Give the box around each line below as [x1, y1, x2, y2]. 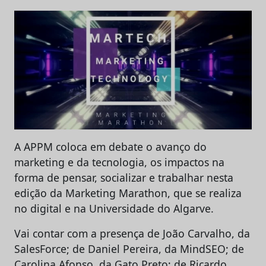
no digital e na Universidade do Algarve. [14, 201, 214, 216]
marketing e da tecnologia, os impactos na [14, 154, 224, 169]
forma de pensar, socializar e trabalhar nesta [14, 170, 233, 185]
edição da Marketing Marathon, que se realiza [14, 185, 242, 200]
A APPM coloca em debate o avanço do [14, 139, 207, 154]
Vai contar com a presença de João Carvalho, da [14, 226, 250, 240]
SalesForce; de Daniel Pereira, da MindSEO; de [14, 241, 244, 256]
